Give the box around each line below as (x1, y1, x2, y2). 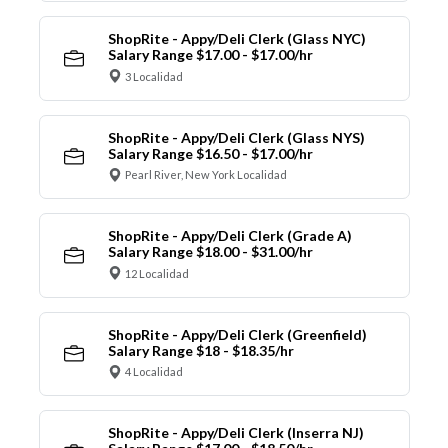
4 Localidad (125, 365, 183, 379)
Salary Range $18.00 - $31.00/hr (107, 243, 313, 261)
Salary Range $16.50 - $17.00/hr (107, 144, 313, 162)
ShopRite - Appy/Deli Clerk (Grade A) (107, 227, 352, 245)
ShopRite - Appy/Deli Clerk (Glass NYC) (107, 30, 366, 48)
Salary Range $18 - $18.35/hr (107, 341, 294, 359)
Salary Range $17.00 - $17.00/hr (107, 46, 313, 64)
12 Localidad (125, 266, 189, 280)
